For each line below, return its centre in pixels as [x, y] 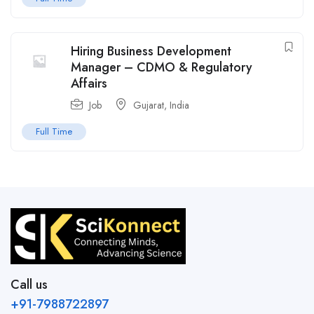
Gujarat [149, 105]
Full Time [54, 131]
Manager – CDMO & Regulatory [162, 67]
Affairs [89, 83]
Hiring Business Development [151, 51]
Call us [29, 285]
